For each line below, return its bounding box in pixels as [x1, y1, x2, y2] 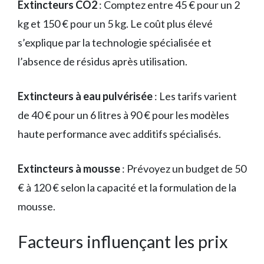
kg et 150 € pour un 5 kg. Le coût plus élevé [18, 17, 213, 31]
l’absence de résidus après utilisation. [18, 55, 187, 68]
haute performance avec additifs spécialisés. [18, 127, 221, 141]
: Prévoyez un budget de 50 [120, 162, 246, 176]
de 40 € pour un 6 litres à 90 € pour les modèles [18, 108, 229, 122]
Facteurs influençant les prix [18, 231, 228, 252]
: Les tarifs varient [153, 90, 237, 103]
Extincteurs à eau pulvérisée [18, 90, 153, 103]
